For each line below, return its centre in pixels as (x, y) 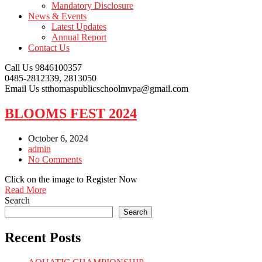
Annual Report (79, 37)
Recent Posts (43, 237)
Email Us (22, 89)
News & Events (57, 16)
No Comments (55, 159)
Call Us (19, 68)
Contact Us (49, 48)
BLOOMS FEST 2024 (71, 113)
